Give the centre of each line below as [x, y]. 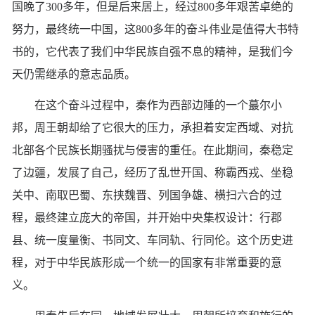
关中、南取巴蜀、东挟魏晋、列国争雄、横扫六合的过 [147, 195]
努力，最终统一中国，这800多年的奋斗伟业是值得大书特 [155, 29]
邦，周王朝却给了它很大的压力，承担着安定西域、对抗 [153, 127]
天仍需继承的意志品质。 [74, 74]
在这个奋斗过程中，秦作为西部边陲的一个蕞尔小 [158, 105]
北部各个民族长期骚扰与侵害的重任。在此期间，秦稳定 [153, 150]
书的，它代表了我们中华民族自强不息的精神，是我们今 [153, 51]
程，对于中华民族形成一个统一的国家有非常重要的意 [147, 262]
